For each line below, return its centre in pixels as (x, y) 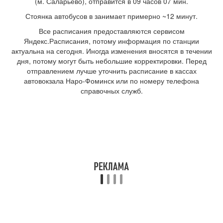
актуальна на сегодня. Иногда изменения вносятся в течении (111, 51)
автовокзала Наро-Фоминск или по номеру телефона (111, 81)
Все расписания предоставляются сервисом (111, 31)
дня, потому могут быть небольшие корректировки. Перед (111, 61)
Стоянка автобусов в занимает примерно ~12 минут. (111, 16)
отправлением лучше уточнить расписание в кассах (111, 71)
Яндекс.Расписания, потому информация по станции (111, 41)
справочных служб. (111, 91)
